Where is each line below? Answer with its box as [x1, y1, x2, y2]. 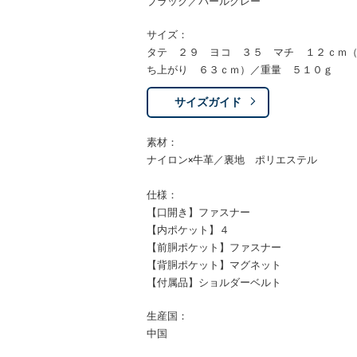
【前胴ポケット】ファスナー [146, 241, 281, 253]
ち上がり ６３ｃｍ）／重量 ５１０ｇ [146, 64, 333, 76]
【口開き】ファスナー [146, 206, 250, 218]
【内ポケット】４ [146, 224, 229, 236]
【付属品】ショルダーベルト [146, 277, 281, 288]
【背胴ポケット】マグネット [146, 259, 281, 271]
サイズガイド [174, 95, 241, 109]
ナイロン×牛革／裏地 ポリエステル [146, 154, 317, 166]
